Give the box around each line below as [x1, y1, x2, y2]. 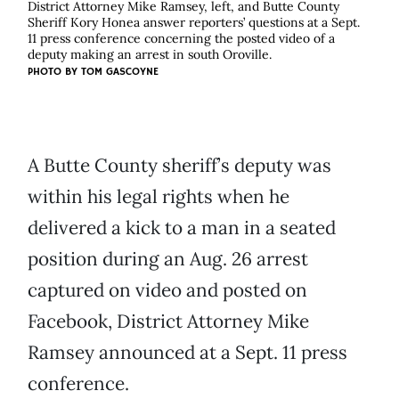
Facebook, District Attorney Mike [28, 309, 309, 334]
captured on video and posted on [28, 278, 307, 303]
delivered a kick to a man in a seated [28, 216, 336, 240]
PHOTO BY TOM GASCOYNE [28, 65, 159, 79]
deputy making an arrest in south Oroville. [28, 46, 272, 63]
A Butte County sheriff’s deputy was [28, 153, 331, 178]
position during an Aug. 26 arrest [28, 247, 308, 272]
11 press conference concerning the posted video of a [28, 30, 335, 47]
